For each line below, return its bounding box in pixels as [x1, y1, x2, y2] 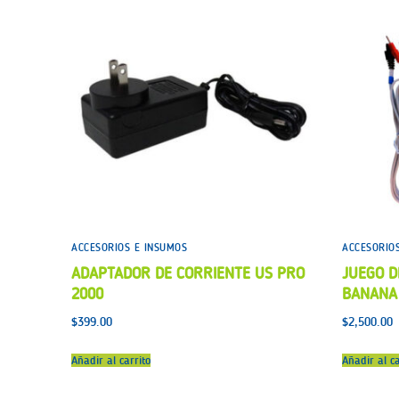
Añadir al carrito [71, 354, 151, 368]
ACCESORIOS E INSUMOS [71, 240, 187, 254]
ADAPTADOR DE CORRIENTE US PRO [71, 263, 305, 283]
